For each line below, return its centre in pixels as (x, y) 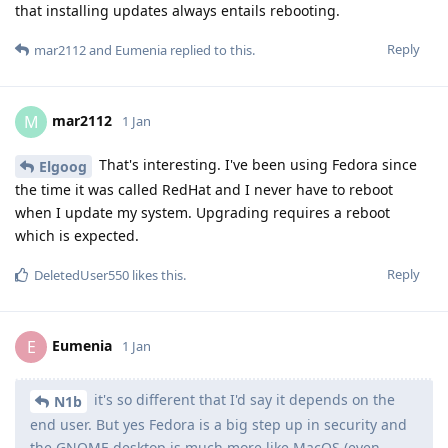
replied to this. (211, 50)
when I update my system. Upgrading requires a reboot (202, 212)
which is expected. (77, 235)
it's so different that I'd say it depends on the (242, 399)
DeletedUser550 (81, 274)
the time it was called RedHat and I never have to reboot (204, 189)
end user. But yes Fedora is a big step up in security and (218, 424)
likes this (156, 274)
